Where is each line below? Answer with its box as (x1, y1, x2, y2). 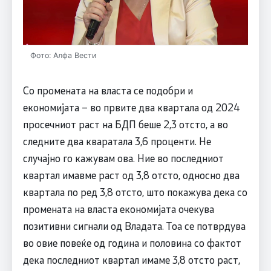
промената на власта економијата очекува (22, 201, 214, 215)
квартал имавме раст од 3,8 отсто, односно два (22, 168, 240, 181)
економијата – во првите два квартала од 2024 (22, 100, 240, 114)
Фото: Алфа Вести (30, 50, 96, 60)
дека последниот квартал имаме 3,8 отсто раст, (22, 252, 240, 266)
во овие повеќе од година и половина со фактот (22, 235, 241, 249)
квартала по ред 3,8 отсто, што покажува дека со (22, 184, 247, 198)
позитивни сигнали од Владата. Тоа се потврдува (22, 218, 246, 232)
